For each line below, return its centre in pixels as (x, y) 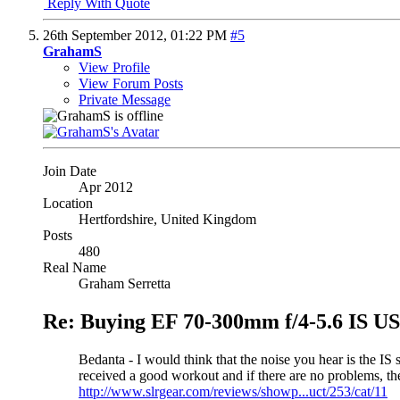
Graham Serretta (125, 284)
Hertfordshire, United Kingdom (167, 220)
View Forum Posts (131, 84)
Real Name (75, 268)
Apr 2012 (106, 187)
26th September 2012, (107, 36)
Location (68, 204)
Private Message (125, 100)
